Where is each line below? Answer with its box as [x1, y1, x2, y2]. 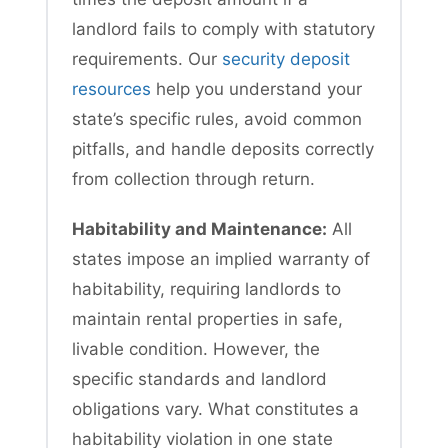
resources [72, 78, 151, 99]
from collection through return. [72, 168, 315, 189]
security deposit [222, 48, 350, 69]
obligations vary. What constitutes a [72, 398, 359, 419]
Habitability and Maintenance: [72, 218, 327, 239]
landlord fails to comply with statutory [72, 18, 375, 39]
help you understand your [151, 78, 362, 99]
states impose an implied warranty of [72, 248, 370, 269]
